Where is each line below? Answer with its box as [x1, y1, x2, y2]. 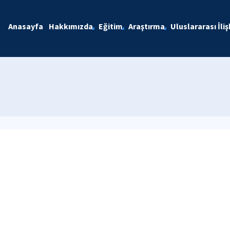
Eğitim [98, 21, 123, 31]
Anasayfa [8, 21, 43, 31]
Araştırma [128, 21, 165, 31]
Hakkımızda [48, 21, 93, 31]
